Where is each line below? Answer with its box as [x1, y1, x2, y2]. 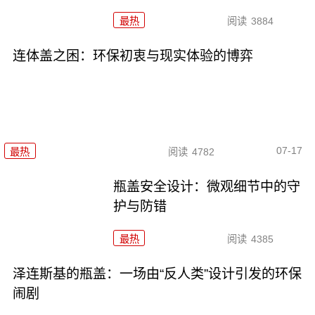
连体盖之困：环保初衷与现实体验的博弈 [12, 49, 253, 64]
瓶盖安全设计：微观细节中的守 [113, 179, 301, 194]
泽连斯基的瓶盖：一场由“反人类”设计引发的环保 [12, 266, 302, 281]
